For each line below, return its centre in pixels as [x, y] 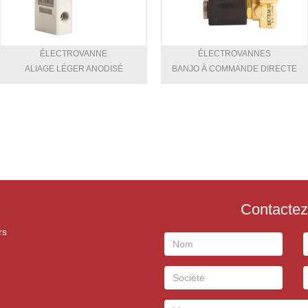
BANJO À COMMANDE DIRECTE [234, 68]
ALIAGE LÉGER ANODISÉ [74, 68]
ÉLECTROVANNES [234, 53]
